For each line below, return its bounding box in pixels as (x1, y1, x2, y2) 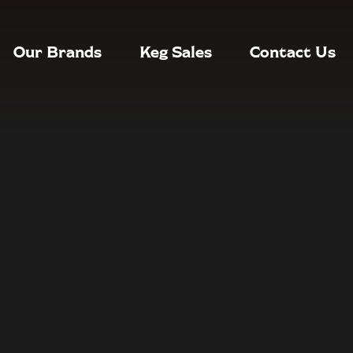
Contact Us (250, 41, 336, 61)
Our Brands (13, 41, 102, 61)
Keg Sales (139, 41, 212, 61)
